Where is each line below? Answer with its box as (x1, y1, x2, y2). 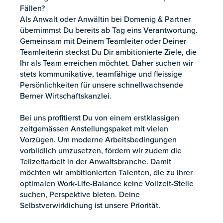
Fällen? (20, 2, 45, 14)
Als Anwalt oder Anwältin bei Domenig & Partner (20, 13, 191, 25)
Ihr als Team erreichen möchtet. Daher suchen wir (20, 57, 193, 69)
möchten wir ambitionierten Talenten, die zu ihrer (20, 167, 193, 178)
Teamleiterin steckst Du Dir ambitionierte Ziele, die (20, 46, 197, 58)
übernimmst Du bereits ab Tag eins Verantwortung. (20, 24, 198, 36)
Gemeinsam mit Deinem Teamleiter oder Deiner (20, 35, 186, 47)
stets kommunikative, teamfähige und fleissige (20, 68, 182, 80)
